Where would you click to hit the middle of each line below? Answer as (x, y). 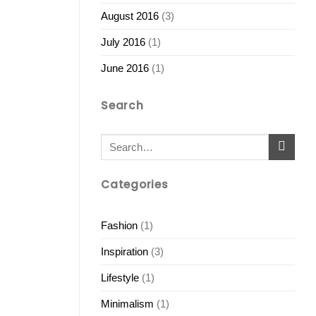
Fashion (119, 226)
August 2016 (130, 16)
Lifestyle (120, 278)
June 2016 (125, 68)
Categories (135, 184)
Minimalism (127, 304)
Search (122, 105)
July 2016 (123, 42)
